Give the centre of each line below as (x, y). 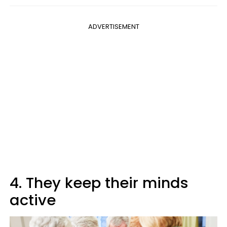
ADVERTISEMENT (113, 26)
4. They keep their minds (99, 183)
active (33, 200)
